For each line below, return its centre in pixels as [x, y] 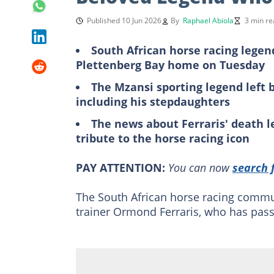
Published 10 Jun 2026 [124, 20]
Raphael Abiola [208, 20]
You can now [200, 167]
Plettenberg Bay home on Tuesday [170, 65]
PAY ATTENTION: [120, 167]
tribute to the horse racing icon [163, 138]
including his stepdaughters [153, 101]
